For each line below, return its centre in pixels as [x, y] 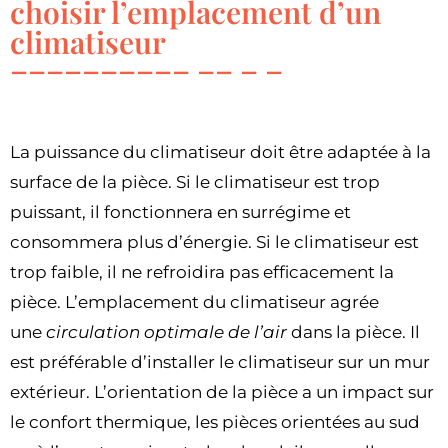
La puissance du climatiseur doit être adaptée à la [220, 151]
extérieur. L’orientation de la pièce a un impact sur [222, 391]
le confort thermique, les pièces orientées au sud [215, 421]
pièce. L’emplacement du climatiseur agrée [194, 301]
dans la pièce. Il [353, 331]
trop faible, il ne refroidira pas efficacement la [202, 271]
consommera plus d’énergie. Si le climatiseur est [214, 241]
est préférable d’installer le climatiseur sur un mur [220, 361]
